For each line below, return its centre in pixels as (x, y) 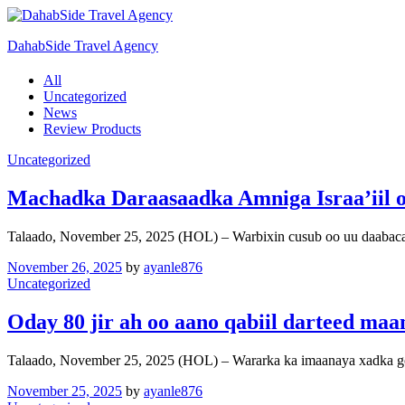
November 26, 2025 (65, 267)
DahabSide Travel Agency (83, 46)
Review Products (92, 128)
